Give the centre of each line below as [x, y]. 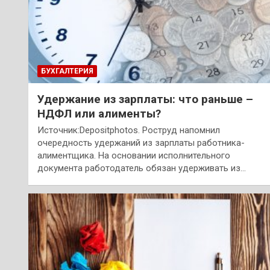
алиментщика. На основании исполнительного [134, 155]
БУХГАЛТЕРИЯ [67, 71]
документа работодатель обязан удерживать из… [142, 168]
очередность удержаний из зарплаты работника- [141, 143]
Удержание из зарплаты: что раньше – [145, 99]
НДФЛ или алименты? [99, 113]
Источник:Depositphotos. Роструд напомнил [129, 130]
